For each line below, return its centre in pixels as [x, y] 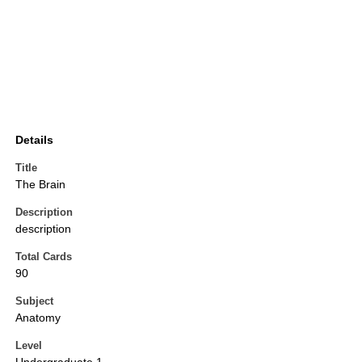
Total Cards [44, 257]
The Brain [40, 185]
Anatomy [38, 318]
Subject [34, 301]
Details [34, 140]
